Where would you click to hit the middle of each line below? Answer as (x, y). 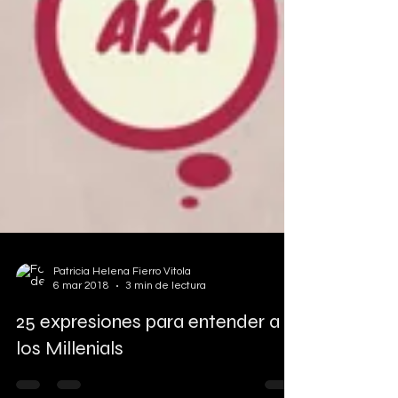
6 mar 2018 (81, 312)
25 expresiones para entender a (148, 348)
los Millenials (70, 375)
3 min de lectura (166, 312)
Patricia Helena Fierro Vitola (122, 298)
